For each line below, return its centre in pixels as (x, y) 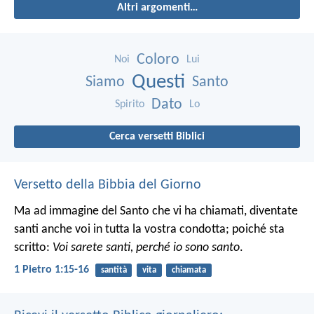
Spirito (129, 105)
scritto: (33, 248)
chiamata (189, 271)
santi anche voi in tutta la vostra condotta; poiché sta (149, 230)
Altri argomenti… (157, 8)
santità (114, 271)
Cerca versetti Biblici (157, 137)
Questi (158, 83)
